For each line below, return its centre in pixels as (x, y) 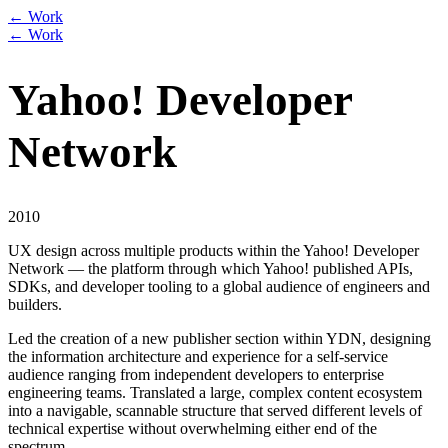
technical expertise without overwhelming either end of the (192, 429)
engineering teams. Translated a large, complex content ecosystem (215, 393)
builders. (35, 305)
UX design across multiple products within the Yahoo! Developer (213, 251)
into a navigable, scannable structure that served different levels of (215, 411)
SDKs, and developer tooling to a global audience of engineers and (219, 287)
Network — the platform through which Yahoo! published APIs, (210, 269)
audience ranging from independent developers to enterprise (196, 375)
